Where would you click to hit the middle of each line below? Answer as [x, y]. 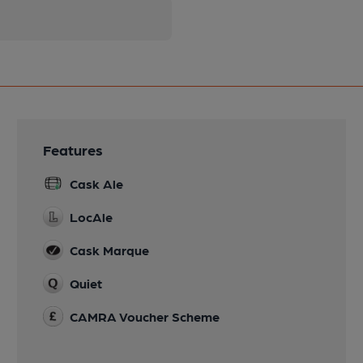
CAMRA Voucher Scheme [145, 317]
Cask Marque [110, 250]
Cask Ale [97, 184]
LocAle [92, 217]
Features [73, 150]
